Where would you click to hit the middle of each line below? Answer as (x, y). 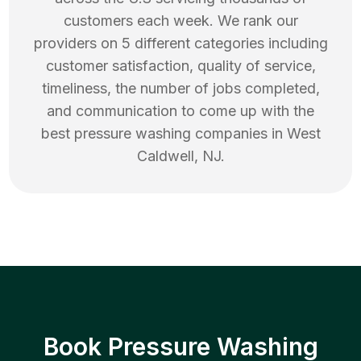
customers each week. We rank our (180, 21)
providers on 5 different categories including (180, 44)
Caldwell (165, 156)
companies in (239, 134)
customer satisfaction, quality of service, (180, 66)
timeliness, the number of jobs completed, (180, 89)
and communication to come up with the (180, 111)
